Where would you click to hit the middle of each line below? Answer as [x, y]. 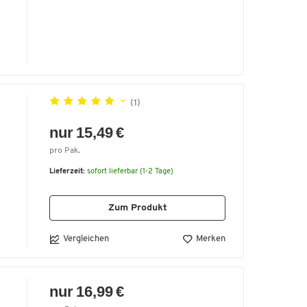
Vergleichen [86, 238]
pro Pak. [65, 150]
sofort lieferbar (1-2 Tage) [130, 171]
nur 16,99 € [87, 291]
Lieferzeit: [67, 171]
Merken [211, 239]
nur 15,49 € [87, 132]
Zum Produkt [137, 208]
